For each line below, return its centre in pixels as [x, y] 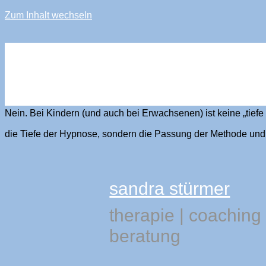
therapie [142, 216]
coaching [225, 216]
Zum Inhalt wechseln [48, 15]
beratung [145, 236]
